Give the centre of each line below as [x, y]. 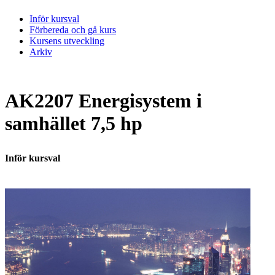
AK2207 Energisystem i [103, 101]
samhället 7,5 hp [74, 124]
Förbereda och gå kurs [73, 29]
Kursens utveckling [67, 41]
